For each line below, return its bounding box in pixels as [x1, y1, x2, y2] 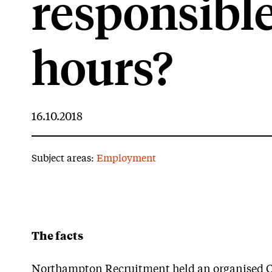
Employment [97, 154, 156, 163]
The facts [32, 231, 83, 242]
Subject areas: [32, 154, 97, 163]
